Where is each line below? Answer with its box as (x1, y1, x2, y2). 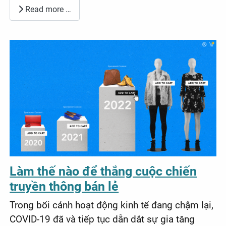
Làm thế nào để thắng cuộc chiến (10, 163, 197, 179)
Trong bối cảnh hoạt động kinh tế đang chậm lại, (10, 199, 214, 211)
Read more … (23, 4, 72, 14)
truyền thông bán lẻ (10, 179, 119, 194)
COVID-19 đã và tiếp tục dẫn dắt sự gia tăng (10, 213, 195, 225)
